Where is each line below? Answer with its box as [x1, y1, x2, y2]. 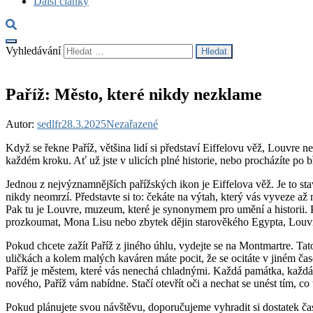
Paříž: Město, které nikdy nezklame [6, 85, 262, 103]
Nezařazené [106, 117, 158, 130]
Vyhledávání [6, 45, 61, 57]
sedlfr [37, 117, 61, 130]
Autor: [6, 117, 37, 130]
